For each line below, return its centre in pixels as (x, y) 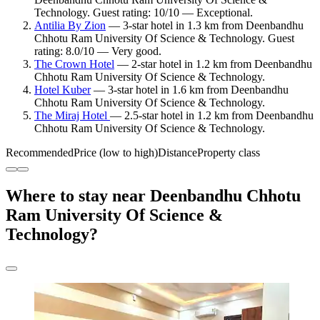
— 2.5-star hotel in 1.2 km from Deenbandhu (212, 116)
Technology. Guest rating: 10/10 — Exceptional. (144, 13)
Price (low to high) (116, 153)
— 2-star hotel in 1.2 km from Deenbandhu (213, 64)
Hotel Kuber (62, 90)
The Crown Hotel (74, 64)
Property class (229, 153)
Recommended (40, 153)
